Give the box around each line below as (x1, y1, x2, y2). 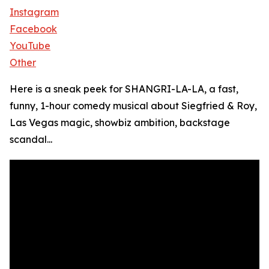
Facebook (10, 23, 57, 35)
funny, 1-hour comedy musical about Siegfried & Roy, (10, 100, 257, 112)
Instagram (10, 6, 59, 19)
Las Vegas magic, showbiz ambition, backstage (10, 116, 230, 129)
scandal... (10, 133, 52, 146)
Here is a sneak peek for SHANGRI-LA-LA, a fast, (10, 83, 238, 95)
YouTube (10, 40, 50, 52)
